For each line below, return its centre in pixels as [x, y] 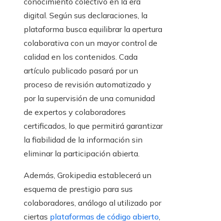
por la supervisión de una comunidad [89, 98]
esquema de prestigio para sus [78, 189]
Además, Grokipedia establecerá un [88, 175]
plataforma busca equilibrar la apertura [93, 29]
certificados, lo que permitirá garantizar [93, 126]
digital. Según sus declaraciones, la [86, 16]
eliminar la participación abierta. [82, 154]
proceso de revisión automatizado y [88, 85]
